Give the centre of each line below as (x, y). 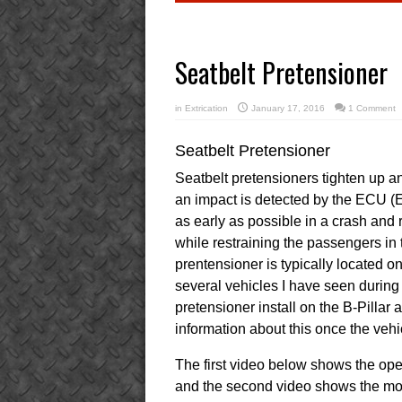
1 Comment (371, 108)
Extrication (206, 108)
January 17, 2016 (288, 108)
